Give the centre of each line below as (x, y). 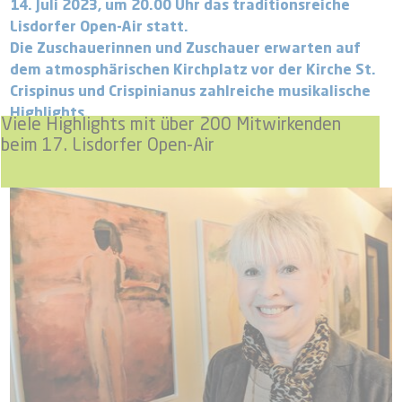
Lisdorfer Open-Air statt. (100, 27)
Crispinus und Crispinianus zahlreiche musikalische (191, 92)
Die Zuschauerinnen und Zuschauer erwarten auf (186, 49)
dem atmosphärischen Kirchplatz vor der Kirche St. (193, 70)
